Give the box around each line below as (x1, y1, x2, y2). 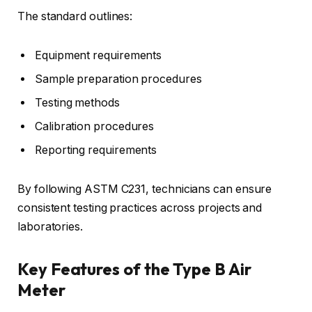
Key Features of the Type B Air (17, 258, 251, 280)
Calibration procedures (35, 120, 155, 134)
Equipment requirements (35, 49, 162, 63)
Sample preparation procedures (35, 72, 202, 86)
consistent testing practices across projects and (17, 201, 263, 214)
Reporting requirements (35, 143, 157, 157)
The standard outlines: (17, 10, 133, 24)
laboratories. (17, 219, 83, 233)
